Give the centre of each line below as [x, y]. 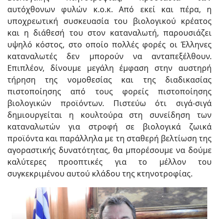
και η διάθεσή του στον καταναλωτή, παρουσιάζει [109, 33]
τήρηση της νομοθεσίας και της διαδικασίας [109, 80]
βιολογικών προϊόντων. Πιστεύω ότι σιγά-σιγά [109, 103]
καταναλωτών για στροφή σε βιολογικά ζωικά [109, 127]
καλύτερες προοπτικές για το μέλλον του [109, 162]
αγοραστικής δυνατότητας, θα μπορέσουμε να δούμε [109, 150]
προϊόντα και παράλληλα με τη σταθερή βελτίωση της [109, 138]
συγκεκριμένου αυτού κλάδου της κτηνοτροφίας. [100, 174]
